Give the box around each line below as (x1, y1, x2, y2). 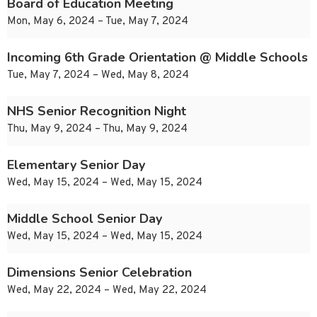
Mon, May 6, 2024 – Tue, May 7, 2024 (7, 15, 188, 29)
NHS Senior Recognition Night (7, 103, 186, 120)
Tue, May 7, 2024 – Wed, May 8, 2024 (7, 69, 189, 83)
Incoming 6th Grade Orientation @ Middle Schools (7, 49, 308, 67)
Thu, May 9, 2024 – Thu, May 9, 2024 (7, 122, 188, 137)
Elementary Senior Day (7, 156, 145, 174)
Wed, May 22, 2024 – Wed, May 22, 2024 (7, 284, 207, 298)
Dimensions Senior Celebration (7, 264, 192, 282)
